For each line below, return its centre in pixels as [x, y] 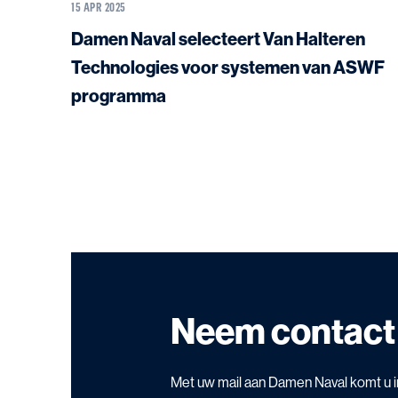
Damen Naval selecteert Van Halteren [218, 39]
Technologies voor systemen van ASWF [126, 67]
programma [119, 96]
